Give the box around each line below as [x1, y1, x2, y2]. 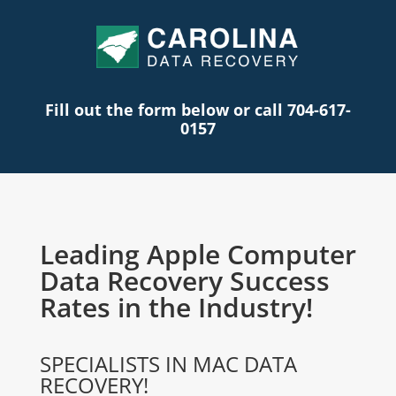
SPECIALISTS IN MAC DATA [39, 349, 297, 379]
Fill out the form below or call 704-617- [44, 99, 351, 121]
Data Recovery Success [39, 263, 330, 300]
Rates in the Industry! [39, 289, 313, 326]
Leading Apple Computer [39, 236, 356, 273]
